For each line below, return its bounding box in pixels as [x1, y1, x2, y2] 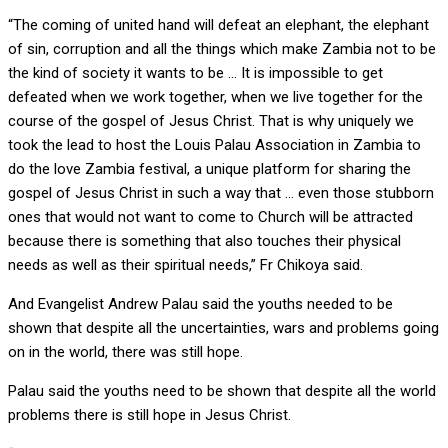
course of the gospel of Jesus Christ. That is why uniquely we [8, 112, 414, 131]
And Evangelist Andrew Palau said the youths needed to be [8, 295, 393, 314]
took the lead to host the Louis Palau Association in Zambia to [8, 136, 421, 155]
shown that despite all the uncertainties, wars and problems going [8, 319, 439, 338]
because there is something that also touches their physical [8, 232, 401, 251]
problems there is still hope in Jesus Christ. [8, 406, 291, 425]
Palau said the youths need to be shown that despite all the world [8, 382, 436, 401]
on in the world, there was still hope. [8, 343, 243, 362]
